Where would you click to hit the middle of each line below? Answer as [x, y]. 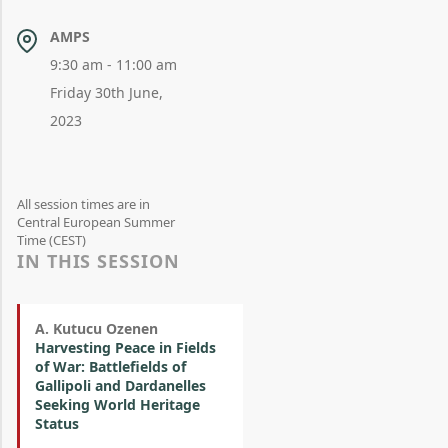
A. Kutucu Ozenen [96, 328]
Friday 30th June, [106, 92]
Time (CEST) [51, 240]
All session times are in [83, 204]
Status [57, 423]
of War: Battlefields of [110, 366]
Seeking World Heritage [117, 404]
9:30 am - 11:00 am [113, 64]
